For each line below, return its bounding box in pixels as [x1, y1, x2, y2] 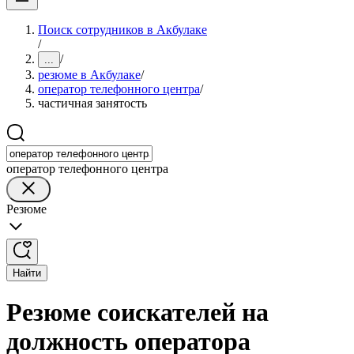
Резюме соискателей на [6, 298, 269, 327]
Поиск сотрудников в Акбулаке [38, 23, 207, 36]
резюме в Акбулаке [38, 68, 141, 81]
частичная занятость [38, 96, 147, 110]
